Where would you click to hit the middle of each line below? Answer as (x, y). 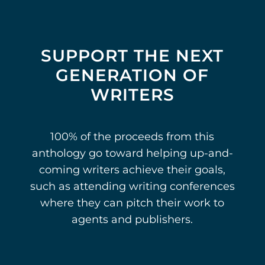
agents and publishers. (132, 220)
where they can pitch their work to (132, 203)
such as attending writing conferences (132, 187)
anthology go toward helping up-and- (132, 153)
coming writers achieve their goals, (132, 170)
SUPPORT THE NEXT (132, 56)
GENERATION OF (132, 75)
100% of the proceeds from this (132, 137)
